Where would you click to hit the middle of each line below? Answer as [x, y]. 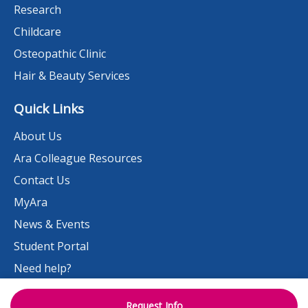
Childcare [37, 31]
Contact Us [42, 180]
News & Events [52, 224]
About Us [38, 136]
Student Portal [51, 246]
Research [37, 9]
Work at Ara [45, 290]
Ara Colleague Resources [78, 158]
